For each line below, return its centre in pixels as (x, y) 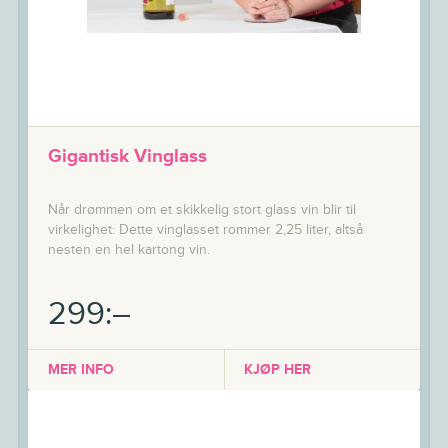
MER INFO (80, 369)
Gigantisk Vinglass (127, 155)
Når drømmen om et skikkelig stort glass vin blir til (201, 209)
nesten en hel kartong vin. (128, 249)
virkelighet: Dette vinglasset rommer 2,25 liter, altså (205, 229)
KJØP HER (277, 369)
